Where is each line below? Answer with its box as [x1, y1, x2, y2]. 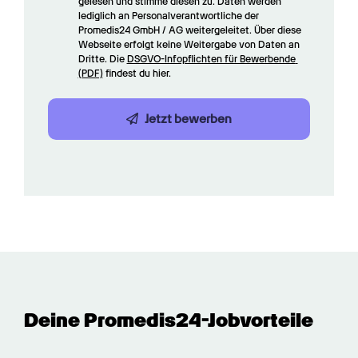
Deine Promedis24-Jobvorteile [24, 308, 313, 332]
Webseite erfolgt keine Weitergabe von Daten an [78, 39, 300, 51]
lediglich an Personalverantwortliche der [78, 10, 259, 22]
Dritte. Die [78, 54, 127, 66]
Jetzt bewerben [145, 112, 232, 127]
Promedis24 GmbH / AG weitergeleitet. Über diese [78, 25, 301, 37]
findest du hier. [102, 68, 171, 80]
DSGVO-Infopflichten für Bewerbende [126, 54, 296, 66]
